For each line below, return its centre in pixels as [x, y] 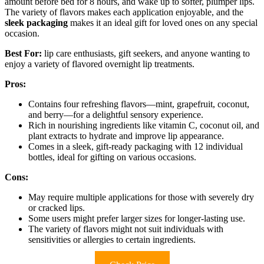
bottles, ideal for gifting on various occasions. [112, 157]
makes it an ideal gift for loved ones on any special [163, 22]
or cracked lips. [57, 207]
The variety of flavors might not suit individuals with [126, 229]
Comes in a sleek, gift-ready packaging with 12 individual [136, 146]
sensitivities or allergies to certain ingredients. [112, 239]
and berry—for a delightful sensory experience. [116, 114]
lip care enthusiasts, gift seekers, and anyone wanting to [146, 53]
